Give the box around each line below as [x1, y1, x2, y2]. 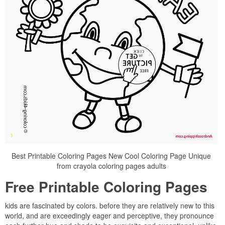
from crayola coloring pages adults [56, 161, 166, 171]
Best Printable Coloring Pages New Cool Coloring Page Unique [12, 151, 211, 161]
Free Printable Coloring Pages [5, 176, 207, 197]
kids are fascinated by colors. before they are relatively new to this [5, 200, 214, 211]
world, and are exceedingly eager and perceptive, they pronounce [5, 210, 214, 221]
